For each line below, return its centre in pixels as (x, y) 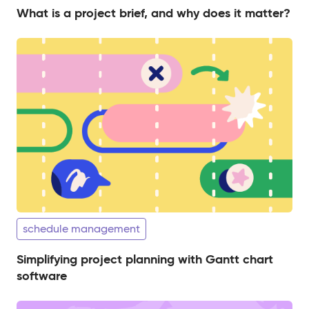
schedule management (81, 228)
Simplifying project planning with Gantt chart (145, 259)
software (42, 275)
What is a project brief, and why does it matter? (153, 12)
